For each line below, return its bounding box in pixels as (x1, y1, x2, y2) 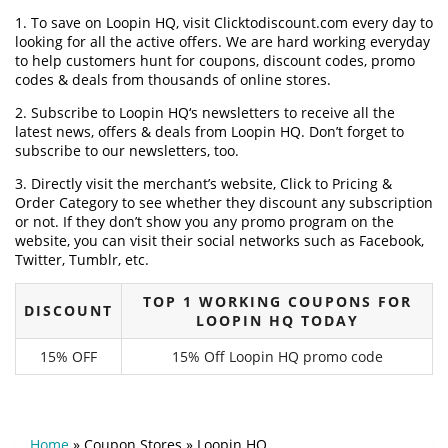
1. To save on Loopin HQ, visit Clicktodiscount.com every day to (15, 12, 433, 32)
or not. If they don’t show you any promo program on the (15, 211, 394, 231)
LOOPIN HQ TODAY (195, 310, 359, 330)
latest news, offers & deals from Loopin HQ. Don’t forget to (15, 121, 404, 141)
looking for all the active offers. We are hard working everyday (15, 31, 430, 51)
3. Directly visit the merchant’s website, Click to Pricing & (15, 173, 392, 193)
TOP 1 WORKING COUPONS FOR (142, 291, 412, 311)
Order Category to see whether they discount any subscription (15, 192, 433, 212)
